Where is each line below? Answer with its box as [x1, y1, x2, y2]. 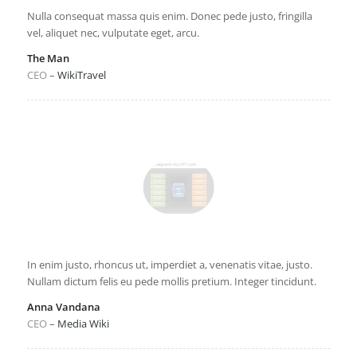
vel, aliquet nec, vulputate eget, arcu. [26, 25, 199, 40]
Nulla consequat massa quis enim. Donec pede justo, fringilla [26, 8, 312, 23]
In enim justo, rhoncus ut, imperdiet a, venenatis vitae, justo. [26, 257, 312, 272]
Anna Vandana [26, 299, 100, 314]
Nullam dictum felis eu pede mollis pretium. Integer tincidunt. [26, 273, 316, 288]
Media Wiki [57, 316, 109, 331]
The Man [26, 50, 69, 65]
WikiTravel [57, 67, 106, 82]
